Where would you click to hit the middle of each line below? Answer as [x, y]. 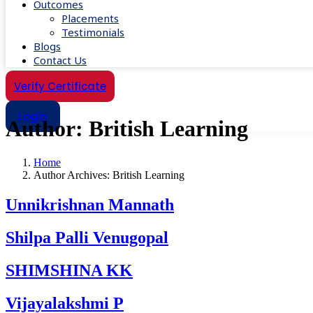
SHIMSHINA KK [69, 271]
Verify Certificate [60, 86]
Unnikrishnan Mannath [90, 205]
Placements [90, 18]
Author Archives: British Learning [109, 175]
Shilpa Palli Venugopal [87, 238]
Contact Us [60, 60]
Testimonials [93, 32]
